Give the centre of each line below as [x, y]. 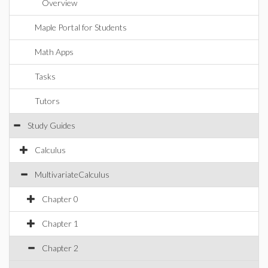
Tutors [47, 101]
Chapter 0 [60, 199]
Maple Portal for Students [81, 27]
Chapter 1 [60, 223]
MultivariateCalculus [72, 174]
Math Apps [54, 52]
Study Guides [51, 125]
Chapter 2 [60, 248]
